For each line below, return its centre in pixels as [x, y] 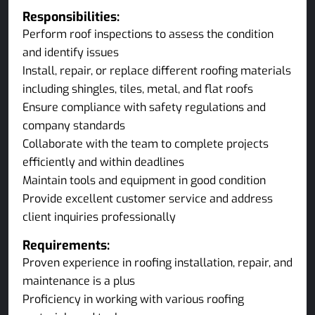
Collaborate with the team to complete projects [146, 144]
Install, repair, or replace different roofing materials [157, 71]
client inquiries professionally [99, 217]
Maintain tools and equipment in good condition [144, 180]
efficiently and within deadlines [103, 162]
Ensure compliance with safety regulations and [144, 107]
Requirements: [66, 245]
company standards [74, 126]
